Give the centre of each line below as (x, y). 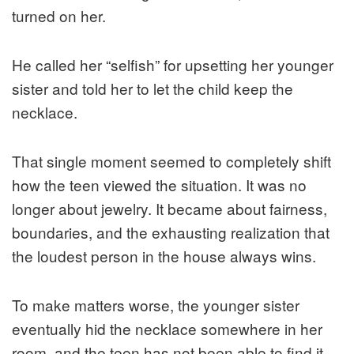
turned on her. (59, 16)
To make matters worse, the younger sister (156, 305)
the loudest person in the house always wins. (164, 256)
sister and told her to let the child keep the (153, 88)
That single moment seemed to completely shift (171, 161)
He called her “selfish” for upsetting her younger (173, 65)
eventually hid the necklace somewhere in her (167, 329)
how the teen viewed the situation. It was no (159, 185)
